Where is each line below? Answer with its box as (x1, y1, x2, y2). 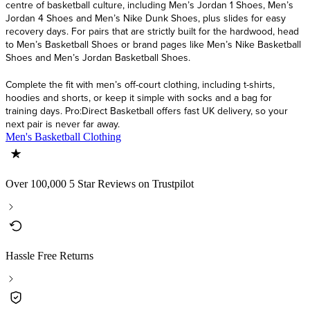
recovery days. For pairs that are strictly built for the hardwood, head (6, 24, 299, 38)
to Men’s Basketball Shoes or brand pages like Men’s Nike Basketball (6, 37, 301, 51)
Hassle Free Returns (6, 249, 93, 262)
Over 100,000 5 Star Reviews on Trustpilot (6, 177, 194, 190)
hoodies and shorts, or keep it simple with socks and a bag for (6, 90, 272, 104)
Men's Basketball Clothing (6, 130, 121, 143)
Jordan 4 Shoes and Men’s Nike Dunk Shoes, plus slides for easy (6, 10, 286, 25)
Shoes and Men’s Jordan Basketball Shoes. (6, 50, 190, 64)
